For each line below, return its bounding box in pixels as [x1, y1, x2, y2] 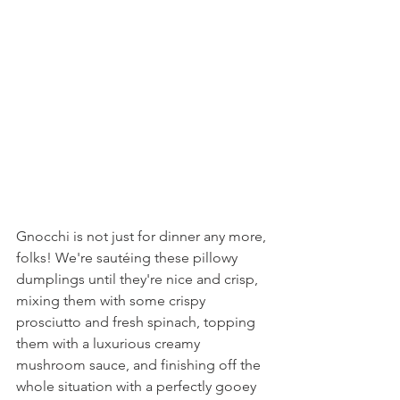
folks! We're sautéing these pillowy [16, 249, 241, 266]
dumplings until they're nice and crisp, [16, 271, 262, 287]
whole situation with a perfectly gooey [16, 378, 260, 395]
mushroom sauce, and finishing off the [16, 356, 264, 373]
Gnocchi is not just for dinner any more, [16, 228, 270, 245]
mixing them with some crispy [16, 292, 209, 309]
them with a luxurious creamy [16, 335, 204, 352]
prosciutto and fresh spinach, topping [16, 313, 259, 330]
